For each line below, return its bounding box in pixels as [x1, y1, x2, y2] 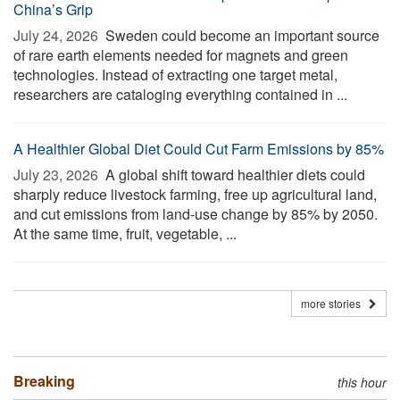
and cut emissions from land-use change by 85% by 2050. [13, 204, 378, 224]
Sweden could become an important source [102, 25, 379, 46]
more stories [301, 296, 369, 311]
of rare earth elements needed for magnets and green [13, 45, 348, 65]
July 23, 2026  [13, 164, 102, 185]
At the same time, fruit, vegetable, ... [13, 223, 237, 244]
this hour [337, 373, 387, 391]
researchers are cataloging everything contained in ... [13, 84, 347, 104]
